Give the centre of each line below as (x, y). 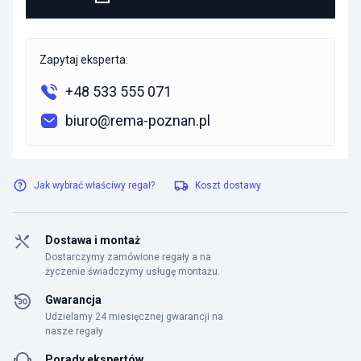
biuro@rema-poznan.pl (138, 120)
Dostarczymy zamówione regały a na (128, 257)
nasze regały (74, 331)
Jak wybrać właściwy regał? (94, 185)
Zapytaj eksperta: (84, 60)
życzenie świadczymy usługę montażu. (133, 272)
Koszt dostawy (228, 185)
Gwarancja (73, 300)
